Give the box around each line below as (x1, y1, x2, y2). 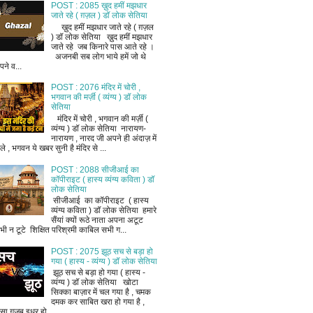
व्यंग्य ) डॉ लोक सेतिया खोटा (50, 277, 138, 288)
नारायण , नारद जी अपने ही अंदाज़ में (50, 133, 156, 143)
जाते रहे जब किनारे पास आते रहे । (50, 41, 156, 52)
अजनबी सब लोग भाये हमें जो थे (50, 51, 146, 61)
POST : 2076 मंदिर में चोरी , (50, 82, 140, 93)
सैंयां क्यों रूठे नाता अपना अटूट (50, 214, 143, 225)
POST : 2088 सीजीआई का (50, 164, 139, 175)
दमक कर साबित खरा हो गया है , (50, 297, 145, 307)
